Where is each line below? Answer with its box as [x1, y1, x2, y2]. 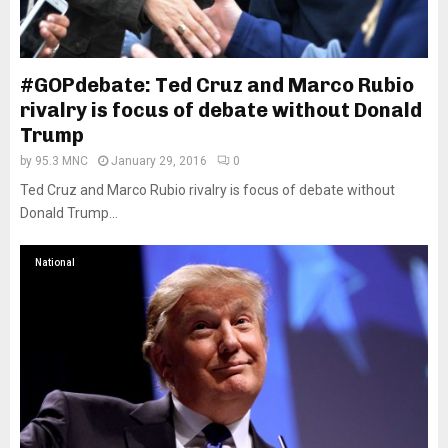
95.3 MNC [35, 154, 88, 168]
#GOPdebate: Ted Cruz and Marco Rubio [20, 73, 414, 97]
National [35, 257, 75, 268]
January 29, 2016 [111, 154, 207, 168]
